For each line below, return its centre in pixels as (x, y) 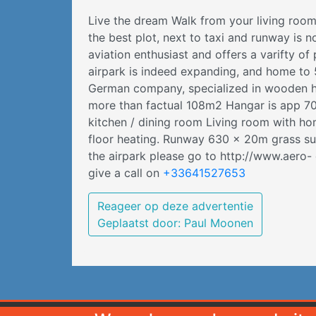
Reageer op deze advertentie (175, 206)
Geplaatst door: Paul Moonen (175, 223)
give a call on (126, 173)
